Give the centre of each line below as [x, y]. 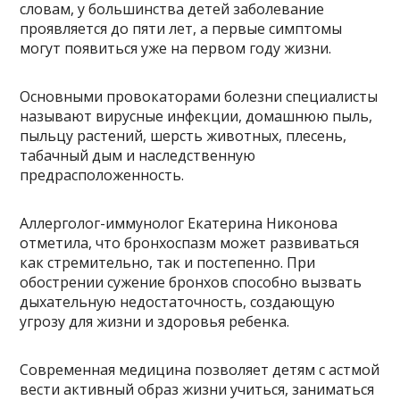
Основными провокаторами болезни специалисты [199, 97]
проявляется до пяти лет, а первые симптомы [181, 29]
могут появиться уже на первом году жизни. [176, 49]
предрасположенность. [102, 175]
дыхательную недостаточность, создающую [178, 302]
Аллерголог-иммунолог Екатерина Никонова [179, 224]
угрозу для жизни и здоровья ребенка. [155, 322]
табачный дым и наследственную [138, 156]
